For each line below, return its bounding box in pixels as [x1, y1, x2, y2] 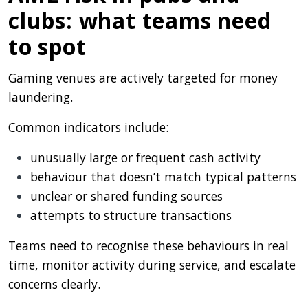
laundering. [8, 88, 73, 105]
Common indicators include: [8, 118, 168, 135]
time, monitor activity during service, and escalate [8, 256, 296, 273]
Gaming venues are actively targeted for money [8, 69, 278, 86]
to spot [8, 31, 87, 61]
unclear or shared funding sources [30, 187, 223, 204]
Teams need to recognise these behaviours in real [8, 236, 289, 254]
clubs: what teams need [8, 5, 272, 35]
